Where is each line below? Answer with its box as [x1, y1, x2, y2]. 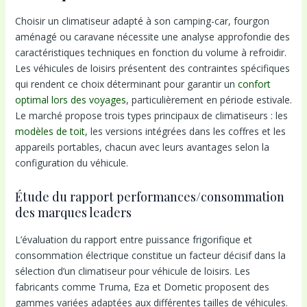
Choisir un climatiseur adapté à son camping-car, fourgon [14, 14, 269, 28]
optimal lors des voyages [14, 93, 126, 107]
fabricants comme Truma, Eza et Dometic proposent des [14, 280, 269, 293]
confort [237, 77, 271, 91]
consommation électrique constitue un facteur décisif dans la [14, 248, 286, 262]
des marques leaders [14, 204, 132, 221]
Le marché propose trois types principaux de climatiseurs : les [14, 109, 288, 123]
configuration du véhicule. [14, 156, 128, 170]
